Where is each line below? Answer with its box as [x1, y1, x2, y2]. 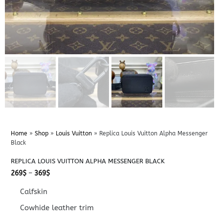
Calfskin [20, 187, 48, 196]
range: [49, 175, 70, 184]
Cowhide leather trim [20, 203, 94, 212]
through [49, 189, 75, 197]
